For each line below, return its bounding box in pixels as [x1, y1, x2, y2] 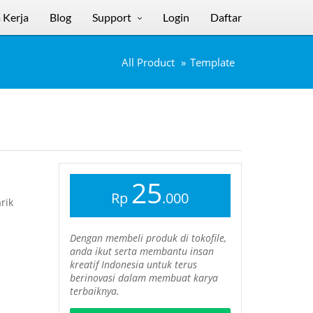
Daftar [210, 10, 242, 24]
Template [190, 55, 235, 70]
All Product [122, 55, 175, 70]
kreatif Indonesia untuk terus [69, 258, 197, 271]
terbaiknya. [69, 284, 119, 298]
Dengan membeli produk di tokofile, [69, 231, 226, 245]
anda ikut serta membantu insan [69, 245, 214, 258]
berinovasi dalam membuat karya [69, 271, 218, 284]
